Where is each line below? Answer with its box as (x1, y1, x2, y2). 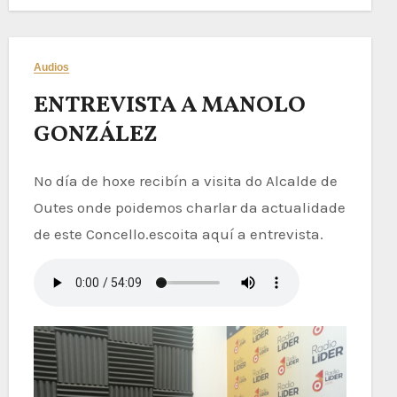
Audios (33, 60, 70, 74)
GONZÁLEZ (33, 118, 158, 151)
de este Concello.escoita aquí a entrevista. (33, 224, 323, 243)
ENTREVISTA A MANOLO (33, 89, 306, 121)
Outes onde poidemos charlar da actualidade (33, 198, 346, 216)
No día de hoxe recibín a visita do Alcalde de (33, 171, 338, 190)
